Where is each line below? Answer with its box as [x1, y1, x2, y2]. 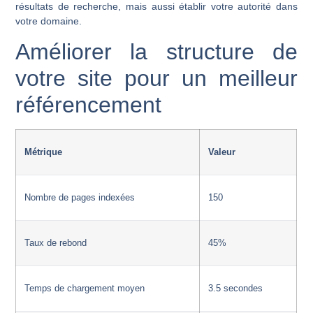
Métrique [24, 147, 63, 158]
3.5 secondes [208, 284, 263, 294]
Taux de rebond [24, 238, 87, 249]
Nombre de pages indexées [24, 193, 136, 203]
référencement [15, 92, 162, 118]
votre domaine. [15, 15, 82, 27]
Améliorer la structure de [15, 39, 298, 65]
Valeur [208, 147, 236, 158]
